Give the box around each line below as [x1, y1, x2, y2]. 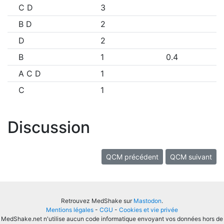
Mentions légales [46, 206, 93, 213]
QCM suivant [170, 152, 212, 161]
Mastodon [133, 197, 161, 204]
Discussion [7, 117, 90, 137]
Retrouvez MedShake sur [61, 197, 133, 204]
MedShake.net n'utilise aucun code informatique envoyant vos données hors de [1, 215, 223, 222]
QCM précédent [106, 152, 158, 161]
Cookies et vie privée [119, 206, 178, 213]
